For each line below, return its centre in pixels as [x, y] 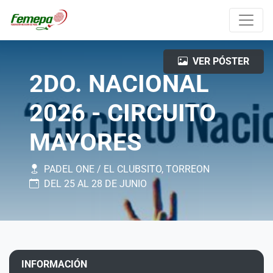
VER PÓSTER [221, 61]
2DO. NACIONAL [119, 84]
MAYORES [86, 142]
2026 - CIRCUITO [123, 113]
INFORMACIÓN [54, 264]
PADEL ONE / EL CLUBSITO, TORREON [127, 169]
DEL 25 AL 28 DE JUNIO [95, 184]
